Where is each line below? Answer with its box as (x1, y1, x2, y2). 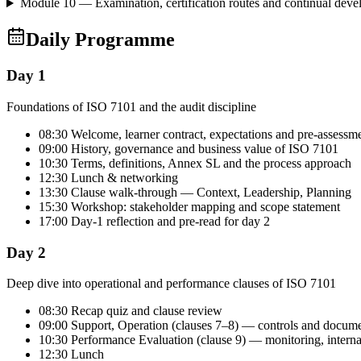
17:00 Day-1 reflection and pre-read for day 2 (39, 214, 270, 228)
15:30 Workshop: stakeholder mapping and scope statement (39, 199, 340, 214)
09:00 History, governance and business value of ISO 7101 (39, 141, 338, 156)
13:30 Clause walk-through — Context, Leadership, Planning (39, 185, 351, 199)
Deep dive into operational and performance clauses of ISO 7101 (6, 276, 336, 291)
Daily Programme (26, 29, 175, 51)
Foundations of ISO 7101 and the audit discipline (6, 99, 256, 114)
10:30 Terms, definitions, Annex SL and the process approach (39, 156, 351, 170)
